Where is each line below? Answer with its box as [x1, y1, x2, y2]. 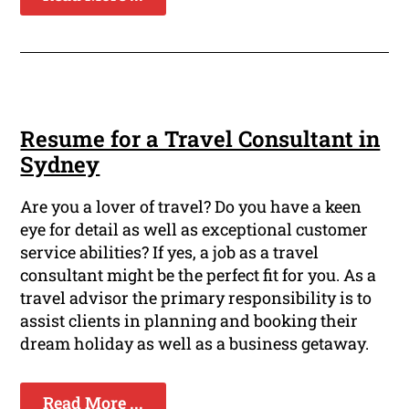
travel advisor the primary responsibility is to [20, 287, 372, 309]
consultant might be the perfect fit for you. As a [20, 264, 377, 287]
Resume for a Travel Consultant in [20, 124, 381, 154]
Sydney [20, 150, 100, 180]
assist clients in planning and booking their [20, 309, 359, 332]
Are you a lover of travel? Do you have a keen [20, 195, 362, 218]
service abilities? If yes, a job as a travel [20, 241, 320, 264]
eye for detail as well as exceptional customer [20, 218, 369, 241]
